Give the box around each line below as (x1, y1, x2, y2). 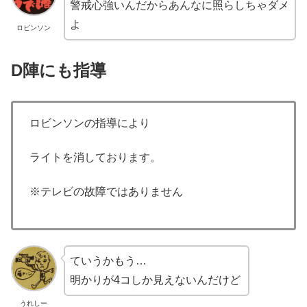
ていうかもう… (69, 255, 149, 267)
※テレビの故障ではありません (29, 186, 186, 198)
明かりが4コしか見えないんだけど (69, 274, 243, 286)
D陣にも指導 (11, 61, 111, 80)
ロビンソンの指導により (29, 116, 153, 129)
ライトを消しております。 (29, 151, 164, 163)
